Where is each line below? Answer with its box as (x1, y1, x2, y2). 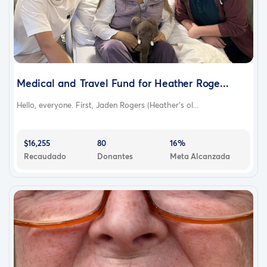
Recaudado (24, 150, 66, 162)
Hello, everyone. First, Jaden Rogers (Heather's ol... (17, 99, 198, 110)
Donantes (97, 150, 133, 162)
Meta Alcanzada (170, 150, 231, 162)
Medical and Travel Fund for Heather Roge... (17, 76, 229, 90)
